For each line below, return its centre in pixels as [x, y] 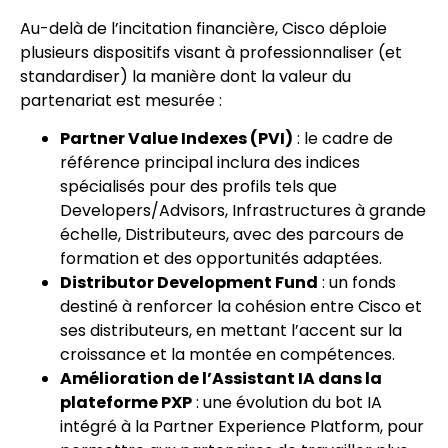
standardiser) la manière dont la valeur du [185, 76]
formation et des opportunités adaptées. [221, 259]
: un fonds [357, 283]
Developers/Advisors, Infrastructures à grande [243, 211]
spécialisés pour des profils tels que [198, 187]
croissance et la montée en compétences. [227, 355]
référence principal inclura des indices [210, 163]
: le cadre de [343, 139]
